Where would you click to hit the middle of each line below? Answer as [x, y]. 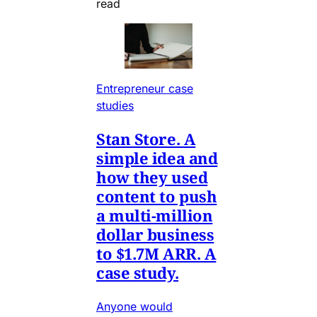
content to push [157, 196]
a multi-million [155, 215]
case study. [138, 273]
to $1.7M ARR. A [156, 254]
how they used [152, 177]
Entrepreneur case [145, 89]
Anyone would [134, 307]
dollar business [155, 235]
